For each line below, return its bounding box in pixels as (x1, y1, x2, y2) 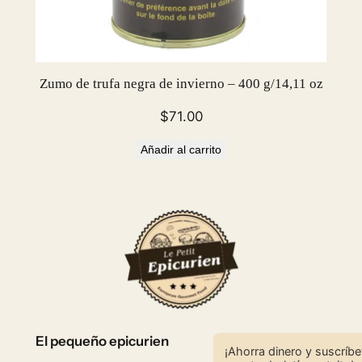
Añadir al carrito (141, 142, 221, 156)
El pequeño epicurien (35, 332, 169, 349)
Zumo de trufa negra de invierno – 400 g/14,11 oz (39, 76, 323, 92)
